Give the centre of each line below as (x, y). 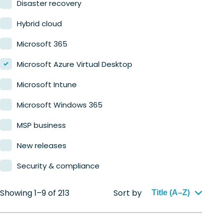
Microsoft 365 (42, 44)
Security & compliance (58, 166)
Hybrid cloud (39, 24)
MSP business (41, 125)
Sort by (128, 193)
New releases (42, 146)
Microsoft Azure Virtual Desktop (75, 64)
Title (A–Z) (171, 193)
